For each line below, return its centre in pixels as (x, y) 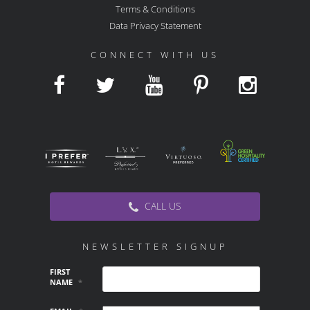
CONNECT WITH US (155, 55)
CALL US (162, 206)
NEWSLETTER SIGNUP (155, 246)
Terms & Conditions (155, 9)
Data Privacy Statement (155, 25)
